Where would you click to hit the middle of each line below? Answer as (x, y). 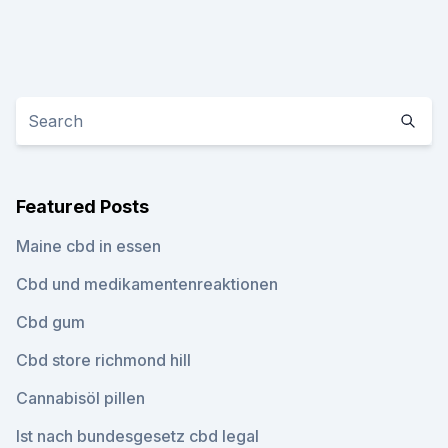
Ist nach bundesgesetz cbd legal (137, 436)
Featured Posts (82, 206)
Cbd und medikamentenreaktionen (147, 284)
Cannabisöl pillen (80, 398)
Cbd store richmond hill (103, 360)
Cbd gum (50, 322)
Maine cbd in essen (88, 246)
